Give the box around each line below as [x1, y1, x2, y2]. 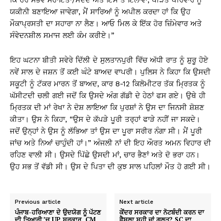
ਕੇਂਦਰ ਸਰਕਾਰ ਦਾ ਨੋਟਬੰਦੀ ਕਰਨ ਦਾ [119, 208, 205, 217]
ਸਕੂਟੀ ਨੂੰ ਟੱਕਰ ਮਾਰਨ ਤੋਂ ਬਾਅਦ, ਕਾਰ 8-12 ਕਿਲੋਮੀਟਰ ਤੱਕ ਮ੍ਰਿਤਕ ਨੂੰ [10, 79, 205, 88]
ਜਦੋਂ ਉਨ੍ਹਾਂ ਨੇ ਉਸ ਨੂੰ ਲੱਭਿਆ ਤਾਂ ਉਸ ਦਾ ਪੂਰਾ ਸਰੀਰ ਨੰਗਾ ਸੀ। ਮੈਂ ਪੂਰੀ [10, 127, 202, 136]
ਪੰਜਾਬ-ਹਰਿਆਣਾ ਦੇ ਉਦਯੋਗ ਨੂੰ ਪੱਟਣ [15, 208, 101, 217]
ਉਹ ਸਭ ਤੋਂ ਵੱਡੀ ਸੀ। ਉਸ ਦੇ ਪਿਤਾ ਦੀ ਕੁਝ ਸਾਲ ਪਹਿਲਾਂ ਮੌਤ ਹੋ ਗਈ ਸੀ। [10, 162, 211, 171]
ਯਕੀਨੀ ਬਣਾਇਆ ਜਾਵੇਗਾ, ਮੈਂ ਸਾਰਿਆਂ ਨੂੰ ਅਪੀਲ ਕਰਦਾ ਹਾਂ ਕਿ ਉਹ [10, 7, 190, 16]
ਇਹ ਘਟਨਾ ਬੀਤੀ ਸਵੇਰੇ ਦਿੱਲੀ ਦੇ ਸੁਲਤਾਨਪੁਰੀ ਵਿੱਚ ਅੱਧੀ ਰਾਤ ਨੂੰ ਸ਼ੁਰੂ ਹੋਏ [10, 56, 208, 65]
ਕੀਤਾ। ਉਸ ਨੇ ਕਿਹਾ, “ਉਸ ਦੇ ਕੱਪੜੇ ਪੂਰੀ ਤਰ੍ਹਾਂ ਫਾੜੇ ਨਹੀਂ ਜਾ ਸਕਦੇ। [10, 115, 200, 124]
